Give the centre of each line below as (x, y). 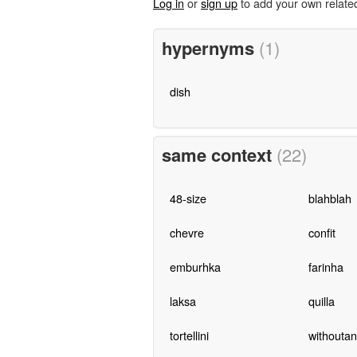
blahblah (330, 198)
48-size (188, 198)
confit (322, 233)
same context (219, 155)
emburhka (195, 267)
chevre (186, 233)
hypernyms (210, 47)
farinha (326, 267)
